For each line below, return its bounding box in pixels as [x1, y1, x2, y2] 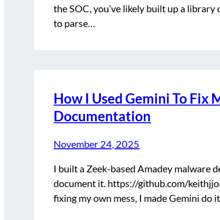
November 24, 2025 [54, 137, 140, 150]
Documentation [54, 108, 151, 125]
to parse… [54, 17, 96, 29]
